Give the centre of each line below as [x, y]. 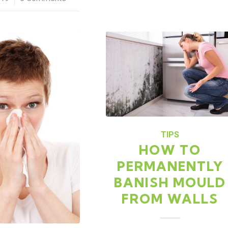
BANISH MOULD [170, 183]
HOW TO [170, 150]
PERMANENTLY [170, 166]
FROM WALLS [170, 199]
